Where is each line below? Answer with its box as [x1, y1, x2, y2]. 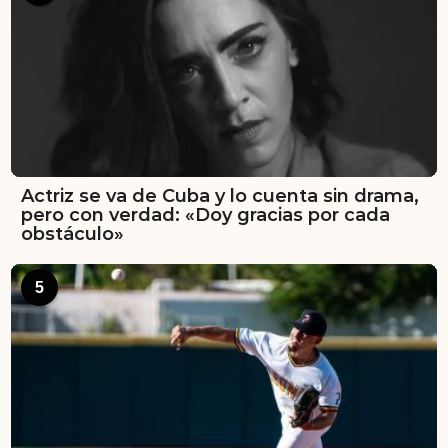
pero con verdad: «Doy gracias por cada [21, 204, 390, 227]
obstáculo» [21, 223, 124, 246]
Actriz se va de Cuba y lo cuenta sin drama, [21, 185, 419, 208]
